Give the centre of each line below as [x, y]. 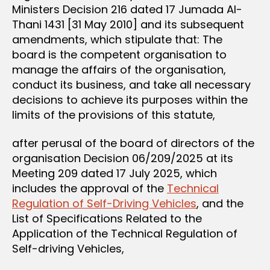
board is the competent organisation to [119, 54]
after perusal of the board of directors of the [133, 143]
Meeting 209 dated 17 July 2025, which [115, 173]
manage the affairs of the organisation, [119, 69]
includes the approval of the [89, 188]
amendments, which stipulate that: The [117, 39]
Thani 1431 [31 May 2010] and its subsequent [128, 24]
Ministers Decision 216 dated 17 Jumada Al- [127, 9]
